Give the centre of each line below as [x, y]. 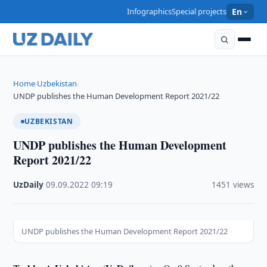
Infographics [150, 11]
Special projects [199, 11]
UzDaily [29, 185]
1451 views [232, 185]
